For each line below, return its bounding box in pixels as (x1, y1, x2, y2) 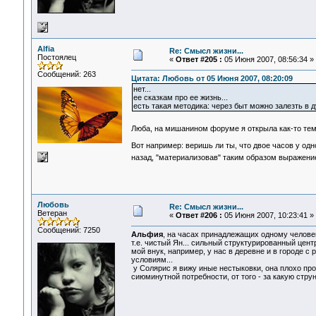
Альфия (130, 230, 163, 239)
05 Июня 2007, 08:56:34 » (221, 55, 314, 63)
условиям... (130, 255, 173, 265)
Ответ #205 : (175, 55, 222, 63)
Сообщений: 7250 (37, 226, 100, 234)
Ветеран (37, 209, 67, 217)
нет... (133, 85, 151, 94)
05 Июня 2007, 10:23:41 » (221, 211, 314, 219)
